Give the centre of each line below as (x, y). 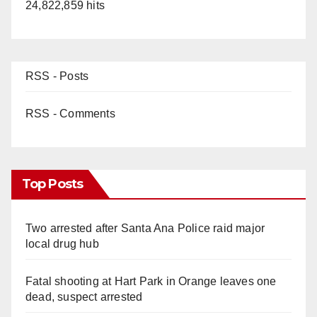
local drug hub (62, 243)
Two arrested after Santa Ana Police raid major (145, 228)
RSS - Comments (70, 113)
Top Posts (52, 184)
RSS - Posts (57, 76)
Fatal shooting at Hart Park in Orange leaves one (151, 281)
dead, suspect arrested (84, 296)
